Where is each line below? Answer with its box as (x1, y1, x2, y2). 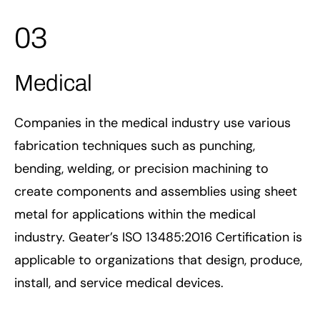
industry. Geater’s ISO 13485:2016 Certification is (14, 228, 302, 246)
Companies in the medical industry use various (14, 114, 291, 131)
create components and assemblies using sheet (14, 182, 297, 200)
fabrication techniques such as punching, (14, 136, 255, 154)
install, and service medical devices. (14, 274, 224, 291)
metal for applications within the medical (14, 205, 256, 223)
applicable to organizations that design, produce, (14, 251, 302, 269)
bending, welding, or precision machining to (14, 159, 269, 177)
